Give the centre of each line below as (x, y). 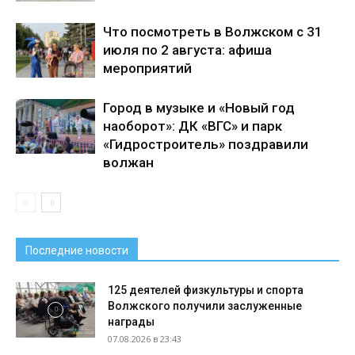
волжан (128, 162)
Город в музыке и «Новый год (199, 108)
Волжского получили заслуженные (205, 306)
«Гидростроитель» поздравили (206, 144)
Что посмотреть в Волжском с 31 (213, 32)
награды (131, 322)
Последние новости (77, 250)
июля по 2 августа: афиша (187, 50)
